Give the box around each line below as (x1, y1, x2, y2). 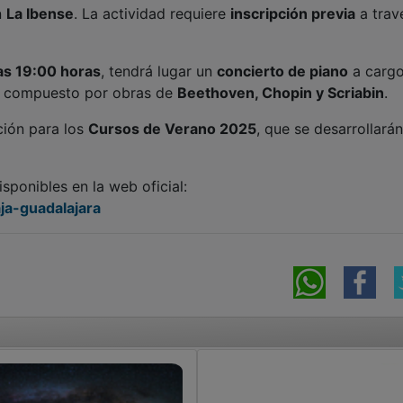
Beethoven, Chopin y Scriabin (177, 84, 384, 103)
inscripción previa (230, 4, 355, 23)
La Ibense (6, 4, 74, 23)
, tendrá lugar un (101, 62, 217, 81)
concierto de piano (217, 62, 348, 81)
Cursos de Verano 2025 (88, 120, 256, 139)
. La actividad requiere (74, 4, 230, 23)
